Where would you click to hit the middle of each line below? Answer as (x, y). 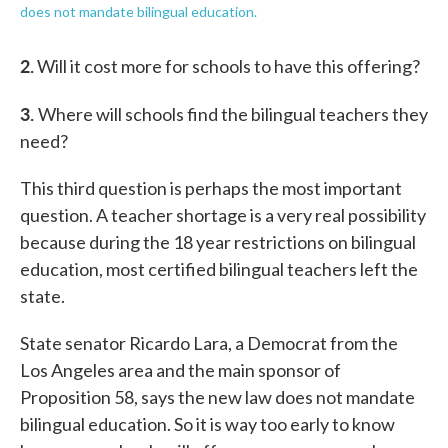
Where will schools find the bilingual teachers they (233, 113)
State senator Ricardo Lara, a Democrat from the (209, 342)
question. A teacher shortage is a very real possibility (223, 214)
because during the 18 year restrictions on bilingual (218, 241)
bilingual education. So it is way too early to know (207, 423)
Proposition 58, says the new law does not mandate (217, 396)
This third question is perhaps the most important (211, 187)
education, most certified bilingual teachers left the (219, 268)
